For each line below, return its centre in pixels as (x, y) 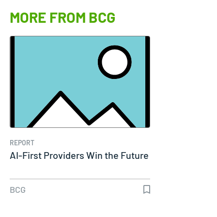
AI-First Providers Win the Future (79, 155)
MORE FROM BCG (62, 17)
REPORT (22, 142)
